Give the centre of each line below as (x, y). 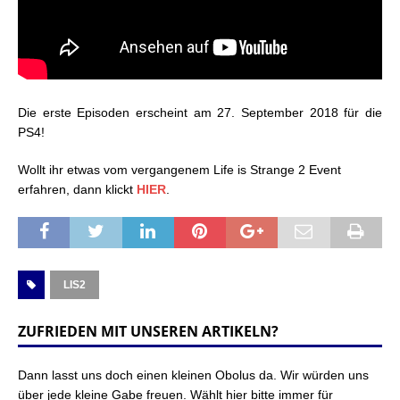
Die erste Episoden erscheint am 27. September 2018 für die (200, 112)
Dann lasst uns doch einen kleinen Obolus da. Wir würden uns (193, 375)
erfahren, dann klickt (77, 189)
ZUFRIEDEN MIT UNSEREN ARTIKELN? (148, 331)
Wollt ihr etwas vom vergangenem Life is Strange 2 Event (179, 169)
